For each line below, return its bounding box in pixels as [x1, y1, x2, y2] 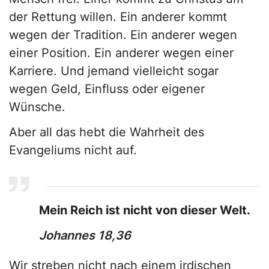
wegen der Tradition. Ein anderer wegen [9, 28, 237, 43]
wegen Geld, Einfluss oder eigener [9, 82, 205, 97]
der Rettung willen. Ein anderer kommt [9, 10, 227, 25]
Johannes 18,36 [39, 228, 131, 243]
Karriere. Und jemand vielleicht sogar [9, 64, 219, 79]
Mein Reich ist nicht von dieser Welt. [39, 203, 250, 218]
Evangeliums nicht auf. [9, 143, 137, 158]
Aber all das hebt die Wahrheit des [9, 125, 204, 140]
